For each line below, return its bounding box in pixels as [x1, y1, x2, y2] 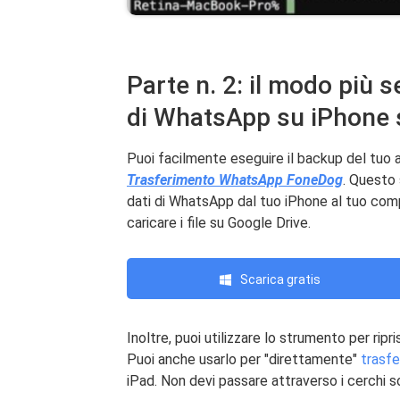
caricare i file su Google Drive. [127, 213, 311, 231]
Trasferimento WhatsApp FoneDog [127, 171, 343, 188]
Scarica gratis [239, 271, 321, 287]
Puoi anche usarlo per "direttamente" [127, 350, 361, 368]
